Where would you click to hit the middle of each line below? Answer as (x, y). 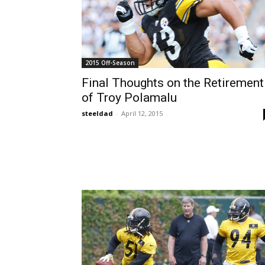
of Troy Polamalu (129, 97)
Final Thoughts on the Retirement (173, 83)
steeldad (97, 113)
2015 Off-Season (110, 62)
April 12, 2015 (142, 113)
